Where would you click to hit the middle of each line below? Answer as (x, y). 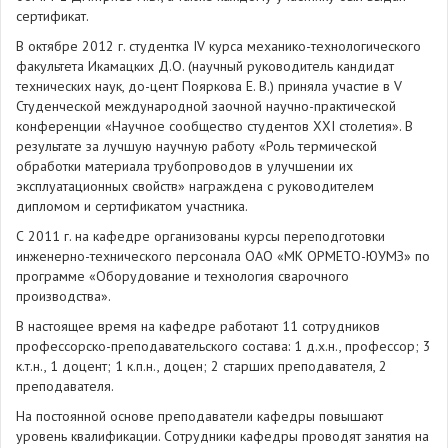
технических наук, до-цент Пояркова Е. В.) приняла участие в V (209, 86)
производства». (63, 296)
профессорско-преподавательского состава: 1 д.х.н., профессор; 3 (223, 346)
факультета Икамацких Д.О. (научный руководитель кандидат (205, 66)
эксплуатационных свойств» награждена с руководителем (195, 186)
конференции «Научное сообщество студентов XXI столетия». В (214, 126)
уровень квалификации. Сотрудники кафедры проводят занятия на (222, 436)
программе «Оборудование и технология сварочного (182, 276)
